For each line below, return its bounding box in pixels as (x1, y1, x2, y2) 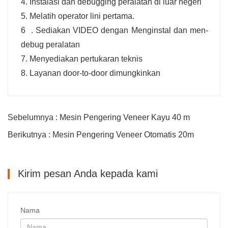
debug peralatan (21, 40, 80, 49)
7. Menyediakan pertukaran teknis (21, 54, 142, 63)
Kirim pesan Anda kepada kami (15, 167, 158, 179)
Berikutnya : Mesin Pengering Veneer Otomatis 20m (8, 130, 194, 139)
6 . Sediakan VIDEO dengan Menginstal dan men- (21, 25, 208, 35)
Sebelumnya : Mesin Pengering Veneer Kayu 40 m (8, 112, 190, 122)
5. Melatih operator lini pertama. (21, 11, 134, 20)
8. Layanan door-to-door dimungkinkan (21, 68, 160, 77)
